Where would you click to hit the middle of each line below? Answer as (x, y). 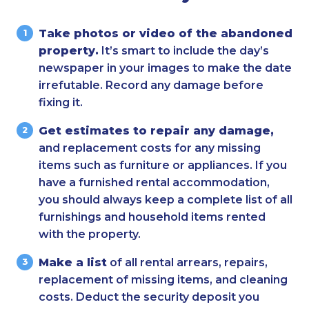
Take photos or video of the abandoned (166, 33)
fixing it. (62, 102)
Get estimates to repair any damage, (156, 130)
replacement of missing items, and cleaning (163, 279)
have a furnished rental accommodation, (154, 182)
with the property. (90, 234)
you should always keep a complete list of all (166, 199)
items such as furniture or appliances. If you (163, 165)
